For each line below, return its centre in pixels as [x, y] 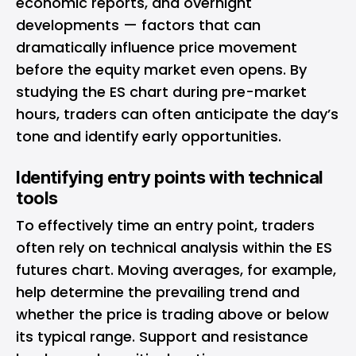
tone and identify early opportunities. [151, 136]
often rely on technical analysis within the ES [174, 248]
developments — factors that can [138, 25]
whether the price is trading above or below [172, 314]
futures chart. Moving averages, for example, [176, 270]
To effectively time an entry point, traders [165, 225]
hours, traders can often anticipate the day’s [177, 114]
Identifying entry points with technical [170, 177]
